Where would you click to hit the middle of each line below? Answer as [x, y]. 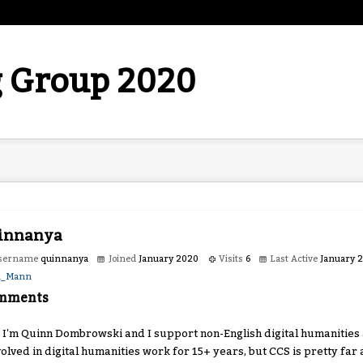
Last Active [294, 259]
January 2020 [169, 259]
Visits [231, 259]
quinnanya [64, 259]
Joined [122, 259]
